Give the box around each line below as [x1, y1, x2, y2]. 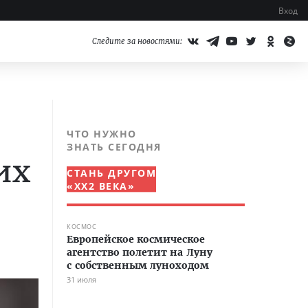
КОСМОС [67, 222, 96, 231]
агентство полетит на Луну [67, 246, 212, 258]
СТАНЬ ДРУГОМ [67, 166, 156, 179]
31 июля [67, 274, 96, 285]
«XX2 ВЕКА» [67, 179, 135, 192]
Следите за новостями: [92, 36, 182, 46]
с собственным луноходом [67, 259, 209, 272]
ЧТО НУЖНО [67, 127, 137, 140]
